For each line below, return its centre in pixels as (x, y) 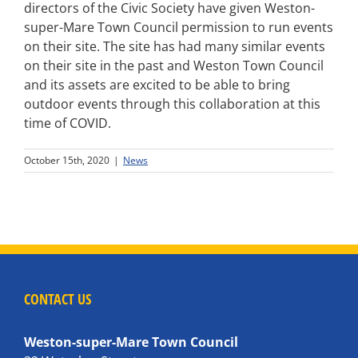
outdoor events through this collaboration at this (172, 104)
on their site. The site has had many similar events (175, 46)
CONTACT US (58, 299)
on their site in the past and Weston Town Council (174, 66)
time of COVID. (68, 123)
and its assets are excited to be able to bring (157, 85)
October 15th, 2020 (67, 160)
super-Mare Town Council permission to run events (179, 27)
